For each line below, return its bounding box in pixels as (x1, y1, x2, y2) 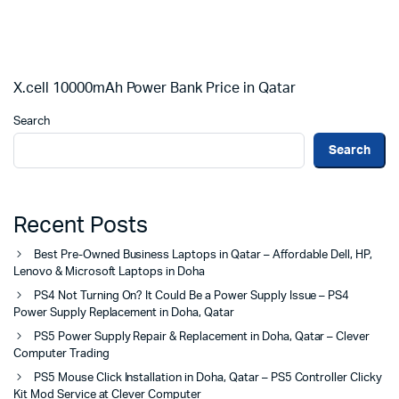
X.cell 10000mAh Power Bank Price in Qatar (13, 81, 296, 95)
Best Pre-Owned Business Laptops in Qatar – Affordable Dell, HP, (34, 249, 373, 262)
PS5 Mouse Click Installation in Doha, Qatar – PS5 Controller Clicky (34, 372, 382, 385)
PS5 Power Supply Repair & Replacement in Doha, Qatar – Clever (34, 331, 370, 344)
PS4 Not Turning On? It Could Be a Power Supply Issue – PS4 (34, 290, 350, 303)
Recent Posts (13, 215, 148, 238)
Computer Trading (13, 348, 110, 361)
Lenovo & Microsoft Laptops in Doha (13, 266, 205, 279)
